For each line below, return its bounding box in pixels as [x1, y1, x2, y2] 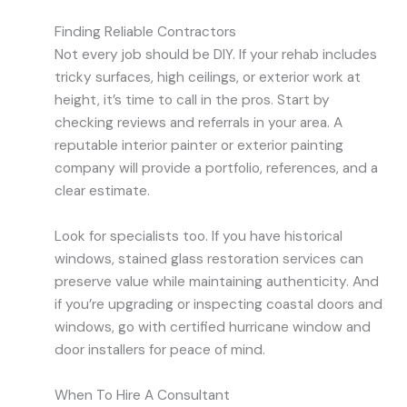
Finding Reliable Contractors [55, 23, 236, 42]
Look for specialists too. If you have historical [55, 226, 342, 245]
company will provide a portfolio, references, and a [55, 159, 378, 178]
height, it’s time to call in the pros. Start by [55, 91, 330, 110]
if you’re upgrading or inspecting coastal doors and [55, 294, 382, 313]
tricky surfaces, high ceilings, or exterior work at [55, 68, 361, 87]
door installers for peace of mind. [55, 340, 265, 359]
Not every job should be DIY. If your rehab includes [55, 45, 377, 65]
